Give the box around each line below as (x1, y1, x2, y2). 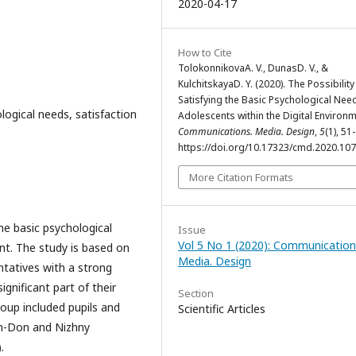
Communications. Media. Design (178, 125, 315, 138)
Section (178, 286, 214, 300)
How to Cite (178, 45, 232, 60)
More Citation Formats (189, 170, 293, 184)
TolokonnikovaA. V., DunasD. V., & (178, 61, 328, 75)
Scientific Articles (178, 301, 265, 316)
